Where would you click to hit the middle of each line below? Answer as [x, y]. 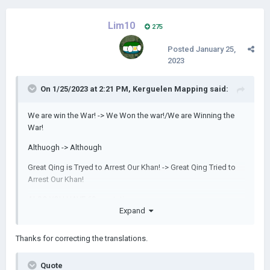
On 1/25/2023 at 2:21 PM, [86, 89]
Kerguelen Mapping [170, 89]
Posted [182, 49]
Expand [134, 210]
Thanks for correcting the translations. [82, 238]
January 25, [216, 49]
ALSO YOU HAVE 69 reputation [80, 199]
